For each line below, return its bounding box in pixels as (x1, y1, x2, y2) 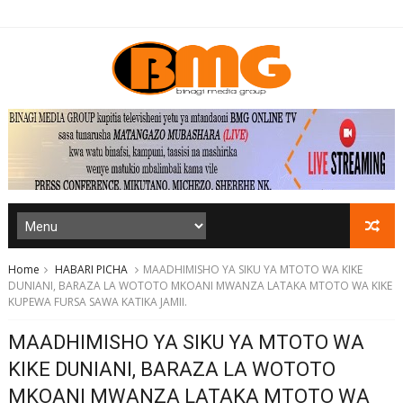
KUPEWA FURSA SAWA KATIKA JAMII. (7, 294, 187, 309)
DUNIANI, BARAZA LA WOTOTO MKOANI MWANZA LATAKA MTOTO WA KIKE (7, 278, 392, 293)
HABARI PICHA (54, 262, 128, 277)
